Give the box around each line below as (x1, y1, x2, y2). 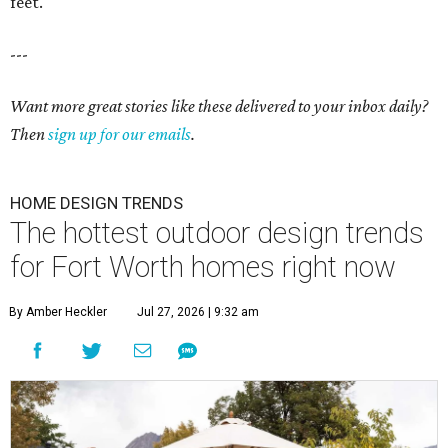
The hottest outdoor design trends (10, 216, 424, 251)
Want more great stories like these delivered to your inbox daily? (10, 96, 428, 117)
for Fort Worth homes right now (10, 250, 396, 285)
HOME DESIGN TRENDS (10, 193, 183, 214)
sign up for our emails (48, 124, 191, 145)
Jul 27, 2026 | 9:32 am (137, 305, 259, 320)
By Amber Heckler (9, 305, 107, 320)
